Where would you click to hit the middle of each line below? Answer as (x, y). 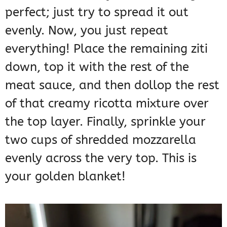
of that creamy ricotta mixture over (107, 104)
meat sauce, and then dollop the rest (112, 85)
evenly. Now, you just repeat (87, 31)
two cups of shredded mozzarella (101, 140)
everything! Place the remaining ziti (106, 49)
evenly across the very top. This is (101, 158)
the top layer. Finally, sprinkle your (105, 122)
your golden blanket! (65, 177)
